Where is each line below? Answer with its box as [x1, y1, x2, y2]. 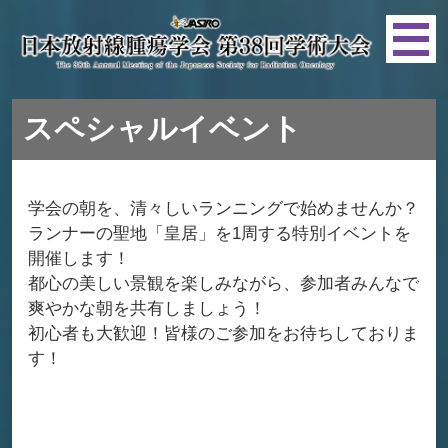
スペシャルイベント [22, 112, 302, 146]
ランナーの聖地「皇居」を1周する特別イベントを [27, 223, 411, 244]
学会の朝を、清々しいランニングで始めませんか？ [27, 198, 419, 219]
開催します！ [27, 248, 130, 269]
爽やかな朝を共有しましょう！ [27, 298, 266, 319]
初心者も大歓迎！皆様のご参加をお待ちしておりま [27, 323, 419, 344]
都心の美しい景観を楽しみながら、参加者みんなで [27, 273, 419, 294]
